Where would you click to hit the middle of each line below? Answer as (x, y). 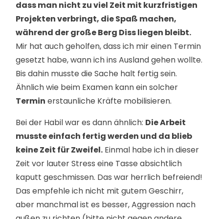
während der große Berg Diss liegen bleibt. (103, 33)
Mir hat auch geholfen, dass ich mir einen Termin (108, 46)
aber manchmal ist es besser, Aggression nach (106, 205)
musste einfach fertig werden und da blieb (104, 136)
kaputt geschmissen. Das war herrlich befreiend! (109, 177)
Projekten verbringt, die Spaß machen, (96, 19)
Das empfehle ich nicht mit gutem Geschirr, (99, 191)
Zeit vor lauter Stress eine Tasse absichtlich (99, 164)
